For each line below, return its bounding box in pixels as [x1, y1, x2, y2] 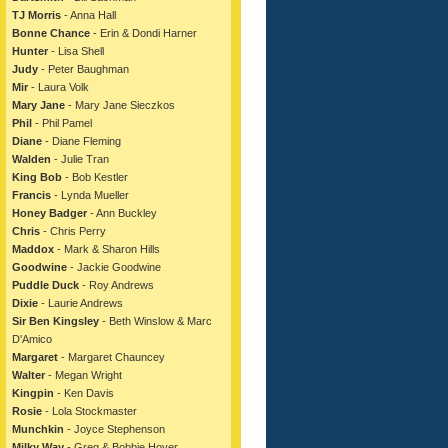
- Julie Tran [51, 153, 109, 165]
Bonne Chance [12, 27, 90, 39]
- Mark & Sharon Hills [54, 243, 160, 255]
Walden [12, 153, 51, 165]
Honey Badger [12, 207, 87, 219]
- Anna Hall [61, 9, 116, 21]
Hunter [12, 45, 48, 57]
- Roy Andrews [79, 279, 154, 291]
